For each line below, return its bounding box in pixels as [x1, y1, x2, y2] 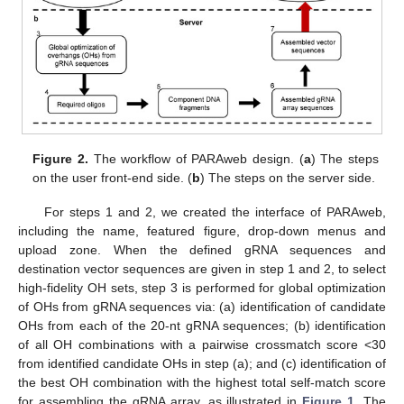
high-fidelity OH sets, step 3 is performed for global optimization [18, 280, 386, 296]
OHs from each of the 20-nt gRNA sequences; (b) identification [18, 318, 386, 334]
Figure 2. [32, 151, 88, 167]
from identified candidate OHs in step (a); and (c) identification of [18, 356, 386, 372]
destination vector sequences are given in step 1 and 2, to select [18, 262, 386, 277]
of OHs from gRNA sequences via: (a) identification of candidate [18, 299, 386, 315]
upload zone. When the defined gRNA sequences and [18, 243, 386, 258]
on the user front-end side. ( [32, 170, 193, 186]
